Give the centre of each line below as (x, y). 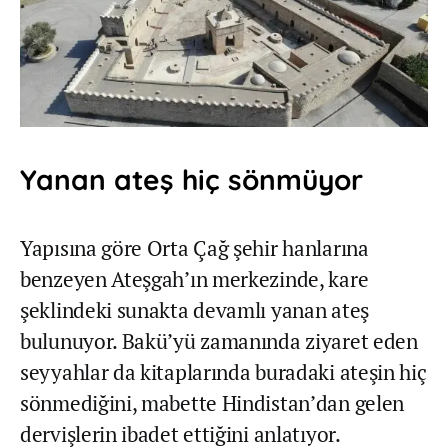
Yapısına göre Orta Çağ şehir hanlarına (194, 247)
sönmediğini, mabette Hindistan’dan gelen (212, 402)
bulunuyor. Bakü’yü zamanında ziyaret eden (219, 340)
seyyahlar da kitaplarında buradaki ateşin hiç (223, 371)
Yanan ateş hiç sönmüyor (191, 179)
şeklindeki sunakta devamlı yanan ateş (194, 309)
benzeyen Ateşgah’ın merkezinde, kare (194, 278)
